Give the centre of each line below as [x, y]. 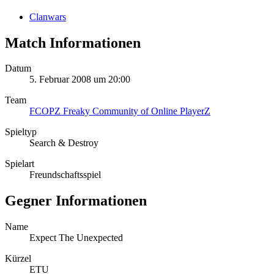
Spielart [20, 164]
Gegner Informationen [76, 201]
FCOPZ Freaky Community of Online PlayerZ [120, 111]
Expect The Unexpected [76, 238]
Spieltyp [21, 132]
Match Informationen [73, 43]
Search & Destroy [64, 143]
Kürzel [18, 259]
